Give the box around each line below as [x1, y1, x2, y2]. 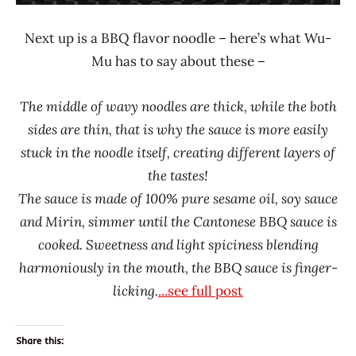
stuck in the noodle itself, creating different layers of [21, 144, 335, 162]
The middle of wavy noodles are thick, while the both [19, 98, 337, 116]
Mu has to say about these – [91, 52, 265, 71]
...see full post [158, 282, 243, 300]
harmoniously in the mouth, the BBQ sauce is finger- [18, 259, 338, 277]
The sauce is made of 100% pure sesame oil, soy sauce [18, 190, 338, 208]
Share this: [16, 335, 64, 347]
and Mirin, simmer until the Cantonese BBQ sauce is [19, 213, 337, 231]
